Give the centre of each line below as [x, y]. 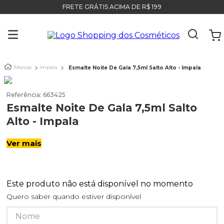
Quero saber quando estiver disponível [74, 196]
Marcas [23, 67]
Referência [23, 95]
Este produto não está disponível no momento [100, 184]
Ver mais [24, 143]
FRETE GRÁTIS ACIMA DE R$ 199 [112, 7]
